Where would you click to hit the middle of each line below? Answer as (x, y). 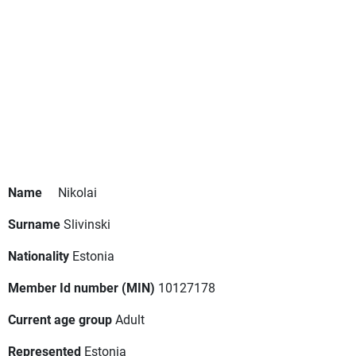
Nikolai (77, 192)
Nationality (39, 256)
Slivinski (87, 224)
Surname (34, 224)
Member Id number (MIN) (81, 288)
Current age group (60, 319)
